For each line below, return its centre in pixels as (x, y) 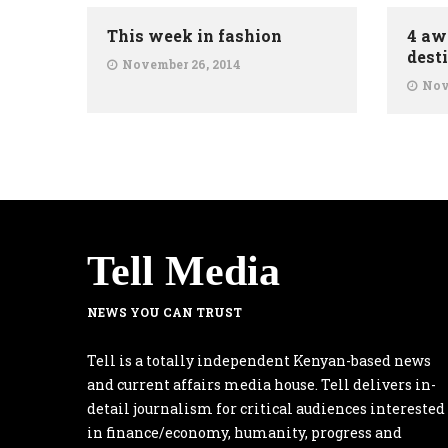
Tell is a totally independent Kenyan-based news (259, 360)
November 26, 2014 (181, 64)
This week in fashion (194, 35)
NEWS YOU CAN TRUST (164, 312)
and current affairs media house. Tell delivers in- (261, 384)
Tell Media (183, 271)
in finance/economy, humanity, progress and (244, 432)
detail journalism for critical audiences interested (266, 408)
